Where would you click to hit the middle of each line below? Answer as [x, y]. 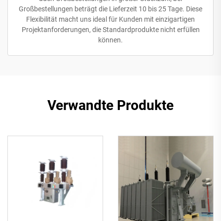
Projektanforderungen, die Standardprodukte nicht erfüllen [110, 30]
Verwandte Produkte [110, 106]
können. [110, 40]
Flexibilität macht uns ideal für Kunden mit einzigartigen [110, 19]
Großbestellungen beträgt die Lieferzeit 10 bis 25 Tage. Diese [110, 9]
